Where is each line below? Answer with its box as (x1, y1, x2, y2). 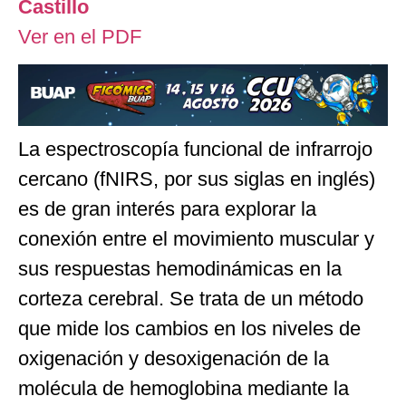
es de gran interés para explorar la (18, 197, 316, 220)
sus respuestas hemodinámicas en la (18, 256, 342, 280)
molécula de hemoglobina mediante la (18, 376, 349, 400)
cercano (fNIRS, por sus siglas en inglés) (18, 167, 375, 190)
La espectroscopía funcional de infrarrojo (18, 137, 372, 160)
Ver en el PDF (18, 24, 147, 48)
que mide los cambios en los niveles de (18, 316, 361, 340)
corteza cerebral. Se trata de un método (18, 286, 363, 310)
